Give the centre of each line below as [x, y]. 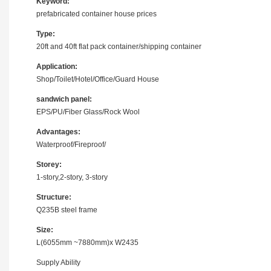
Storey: [49, 164]
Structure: [54, 197]
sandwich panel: [64, 99]
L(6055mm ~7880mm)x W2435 [87, 242]
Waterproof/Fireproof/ [71, 144]
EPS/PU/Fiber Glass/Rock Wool [88, 112]
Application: [57, 66]
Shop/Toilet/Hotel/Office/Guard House [98, 79]
